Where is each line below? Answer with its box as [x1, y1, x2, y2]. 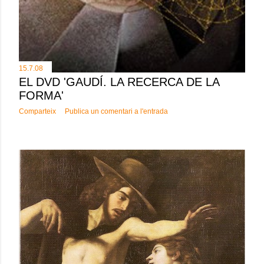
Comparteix [19, 107, 56, 115]
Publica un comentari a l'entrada [65, 107, 168, 115]
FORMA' [19, 88, 64, 102]
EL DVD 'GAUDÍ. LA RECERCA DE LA [19, 75, 219, 88]
